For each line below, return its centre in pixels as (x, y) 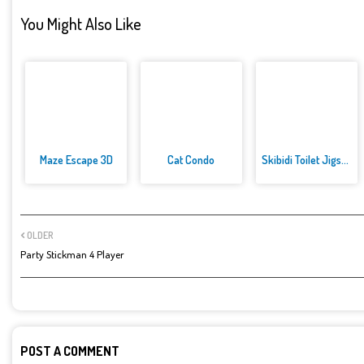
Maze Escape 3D (76, 160)
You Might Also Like (81, 23)
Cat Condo (191, 160)
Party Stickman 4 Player (72, 255)
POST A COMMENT (70, 351)
